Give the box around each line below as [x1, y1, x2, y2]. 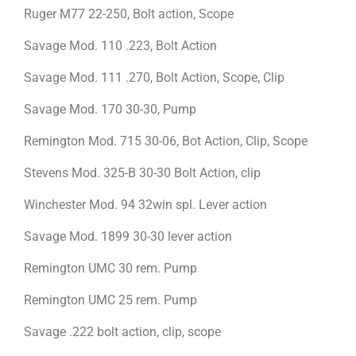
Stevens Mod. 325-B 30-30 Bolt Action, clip [24, 164, 261, 180]
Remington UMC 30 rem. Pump [24, 260, 197, 276]
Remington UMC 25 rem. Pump [24, 292, 197, 308]
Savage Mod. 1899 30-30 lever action [24, 228, 232, 244]
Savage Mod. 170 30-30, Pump [24, 101, 196, 117]
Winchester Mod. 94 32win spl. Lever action [24, 196, 267, 212]
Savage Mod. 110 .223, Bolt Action [24, 37, 217, 53]
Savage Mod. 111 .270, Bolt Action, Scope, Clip [24, 69, 284, 85]
